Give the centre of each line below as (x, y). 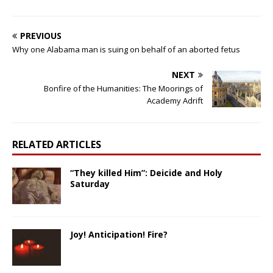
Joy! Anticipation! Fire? (119, 234)
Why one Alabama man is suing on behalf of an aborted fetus (126, 49)
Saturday (90, 183)
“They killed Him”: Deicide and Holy (146, 172)
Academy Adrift (175, 100)
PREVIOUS (41, 35)
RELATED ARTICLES (57, 144)
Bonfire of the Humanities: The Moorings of (123, 88)
